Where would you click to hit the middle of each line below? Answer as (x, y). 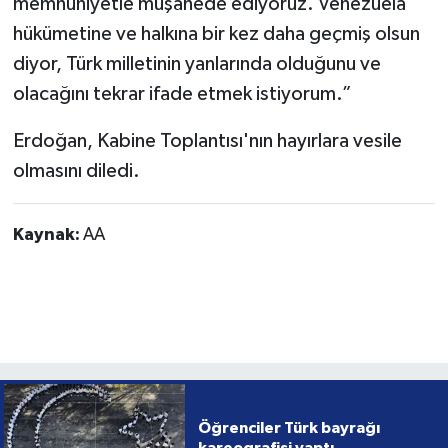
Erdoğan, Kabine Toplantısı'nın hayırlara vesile (207, 141)
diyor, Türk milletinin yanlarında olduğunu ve (196, 64)
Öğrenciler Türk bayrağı (288, 428)
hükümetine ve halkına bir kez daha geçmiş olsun (216, 34)
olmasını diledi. (76, 171)
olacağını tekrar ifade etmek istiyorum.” (182, 94)
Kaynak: (47, 235)
